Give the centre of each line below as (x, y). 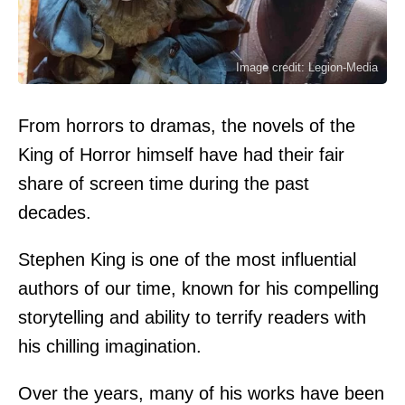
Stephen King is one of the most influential (187, 259)
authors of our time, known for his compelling (198, 288)
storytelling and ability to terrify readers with (192, 317)
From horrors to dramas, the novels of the (187, 125)
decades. (55, 212)
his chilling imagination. (110, 346)
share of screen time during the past (164, 183)
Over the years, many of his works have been (201, 393)
